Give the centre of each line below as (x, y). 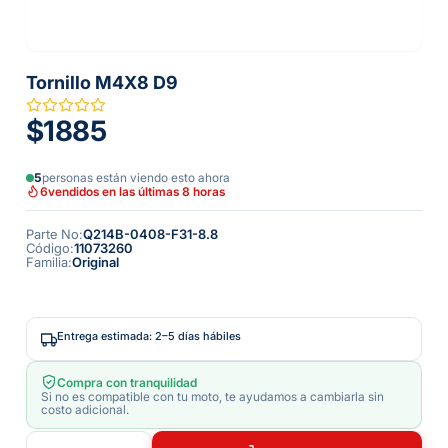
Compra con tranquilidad (127, 382)
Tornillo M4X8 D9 (102, 82)
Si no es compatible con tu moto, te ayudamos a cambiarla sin (212, 396)
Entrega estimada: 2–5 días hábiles (149, 336)
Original (95, 262)
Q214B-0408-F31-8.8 (150, 234)
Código (48, 248)
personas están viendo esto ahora (136, 177)
